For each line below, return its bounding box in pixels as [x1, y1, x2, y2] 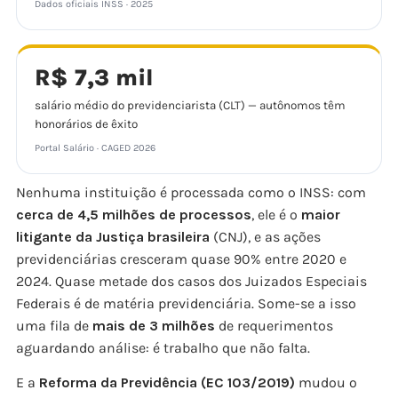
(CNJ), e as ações [210, 227, 321, 245]
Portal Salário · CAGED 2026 [35, 141, 155, 154]
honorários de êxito [35, 116, 138, 131]
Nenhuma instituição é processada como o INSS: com [16, 183, 366, 201]
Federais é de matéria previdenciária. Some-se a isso [16, 294, 356, 312]
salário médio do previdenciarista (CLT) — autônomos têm [35, 98, 346, 112]
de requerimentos [215, 316, 333, 334]
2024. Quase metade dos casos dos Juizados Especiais [16, 272, 367, 290]
